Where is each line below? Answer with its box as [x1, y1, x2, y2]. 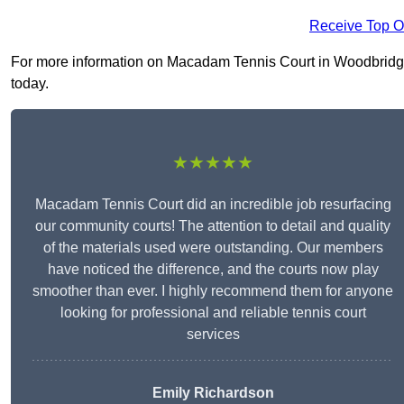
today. [11, 76, 49, 92]
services [186, 326, 240, 343]
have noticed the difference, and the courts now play [47, 262, 379, 278]
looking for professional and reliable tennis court [60, 305, 366, 321]
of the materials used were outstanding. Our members [42, 240, 383, 256]
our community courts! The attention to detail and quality [35, 218, 390, 234]
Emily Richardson [151, 385, 274, 401]
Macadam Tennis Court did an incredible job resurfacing [34, 197, 391, 213]
